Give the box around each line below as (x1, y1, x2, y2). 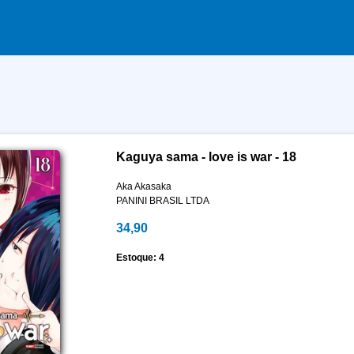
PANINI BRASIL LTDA (115, 195, 209, 206)
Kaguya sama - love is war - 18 (115, 150, 296, 164)
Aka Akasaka (115, 181, 171, 192)
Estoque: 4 (115, 252, 164, 263)
